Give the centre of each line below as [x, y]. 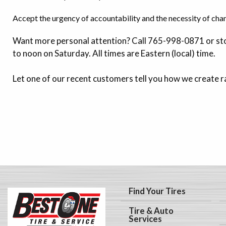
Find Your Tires [157, 191]
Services [145, 219]
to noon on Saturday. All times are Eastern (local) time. [114, 53]
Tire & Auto [151, 211]
